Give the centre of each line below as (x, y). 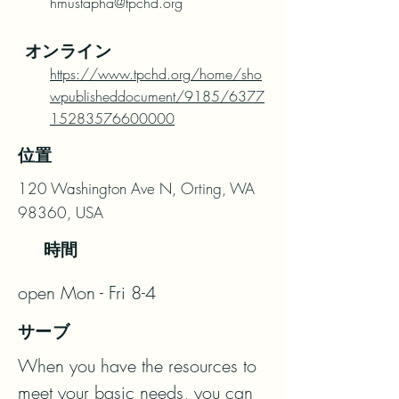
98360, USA (61, 212)
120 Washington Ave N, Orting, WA (136, 188)
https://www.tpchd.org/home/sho (156, 74)
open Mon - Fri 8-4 (87, 293)
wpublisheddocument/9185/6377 (157, 96)
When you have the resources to (137, 366)
